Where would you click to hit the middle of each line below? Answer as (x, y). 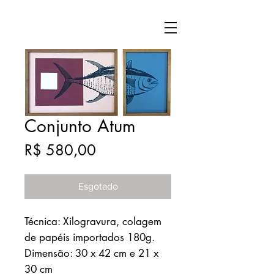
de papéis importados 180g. (90, 237)
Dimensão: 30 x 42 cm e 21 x (91, 253)
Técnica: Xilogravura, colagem (93, 221)
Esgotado (98, 186)
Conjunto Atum (80, 126)
